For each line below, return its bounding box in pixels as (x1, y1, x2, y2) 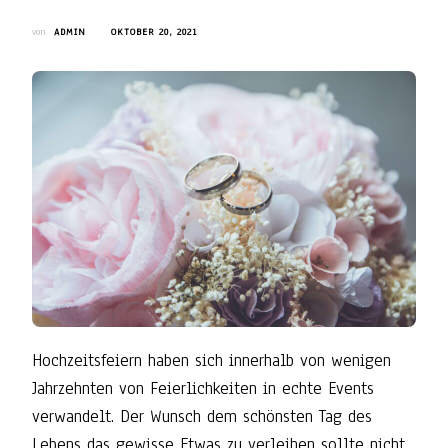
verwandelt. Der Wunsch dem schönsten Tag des (32, 404, 372, 428)
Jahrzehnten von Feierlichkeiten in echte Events (32, 376, 374, 400)
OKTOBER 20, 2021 (111, 25, 197, 38)
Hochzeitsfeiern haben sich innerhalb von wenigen (32, 348, 391, 372)
